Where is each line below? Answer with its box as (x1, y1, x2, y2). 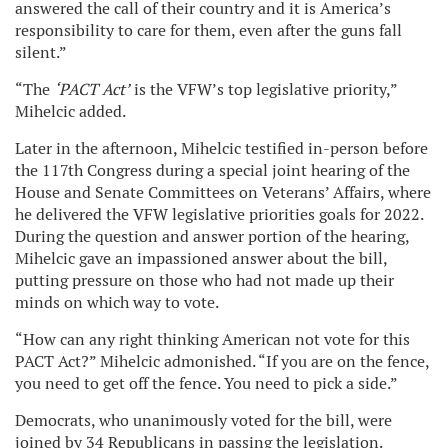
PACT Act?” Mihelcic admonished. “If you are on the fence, (15, 350, 429, 372)
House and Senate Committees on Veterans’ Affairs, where (15, 181, 431, 203)
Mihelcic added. (15, 100, 129, 122)
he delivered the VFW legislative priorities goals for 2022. (15, 203, 423, 225)
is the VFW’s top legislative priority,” (130, 78, 397, 100)
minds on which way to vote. (15, 291, 222, 313)
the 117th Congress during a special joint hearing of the (15, 159, 410, 181)
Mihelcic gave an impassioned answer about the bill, (15, 247, 387, 269)
